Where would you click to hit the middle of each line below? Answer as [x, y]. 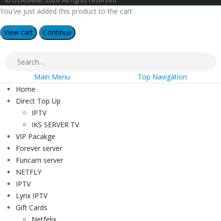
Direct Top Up [38, 101]
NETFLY [29, 172]
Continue [57, 32]
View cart [18, 32]
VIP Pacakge [36, 137]
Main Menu [52, 77]
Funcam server [39, 160]
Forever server [39, 148]
